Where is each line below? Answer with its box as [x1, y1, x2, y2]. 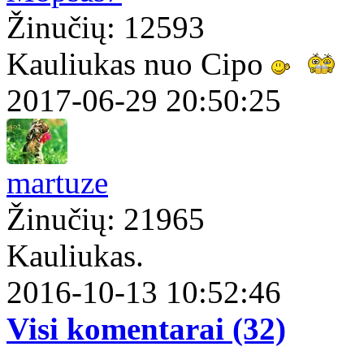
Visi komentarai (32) [6, 311, 286, 347]
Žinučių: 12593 [6, 10, 205, 45]
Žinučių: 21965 [6, 201, 205, 237]
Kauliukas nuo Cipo [6, 46, 271, 82]
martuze [6, 165, 108, 201]
